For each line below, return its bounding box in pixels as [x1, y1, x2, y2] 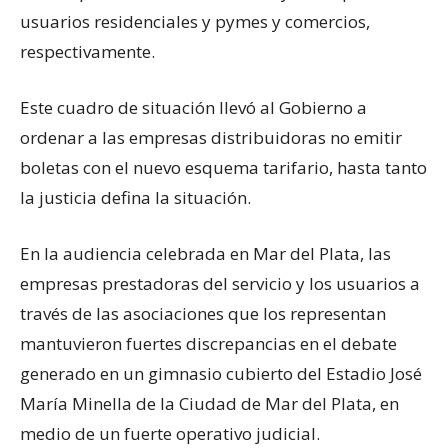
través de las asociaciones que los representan [20, 302, 386, 326]
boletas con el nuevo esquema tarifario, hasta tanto [20, 156, 427, 180]
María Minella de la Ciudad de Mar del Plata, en [20, 392, 399, 416]
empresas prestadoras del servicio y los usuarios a [20, 272, 420, 296]
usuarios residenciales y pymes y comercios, [20, 10, 370, 34]
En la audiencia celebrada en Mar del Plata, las [20, 242, 391, 266]
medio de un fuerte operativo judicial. [20, 422, 320, 446]
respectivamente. [20, 40, 155, 64]
